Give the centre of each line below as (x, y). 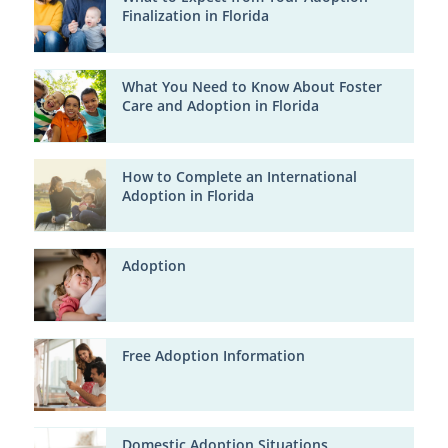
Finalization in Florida (195, 16)
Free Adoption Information (213, 355)
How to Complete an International (239, 176)
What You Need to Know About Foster (251, 87)
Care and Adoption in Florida (220, 106)
